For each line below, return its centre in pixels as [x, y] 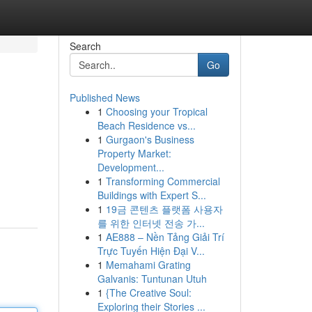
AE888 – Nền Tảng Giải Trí [165, 237]
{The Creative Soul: [148, 292]
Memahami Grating [148, 265]
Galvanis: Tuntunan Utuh [152, 279]
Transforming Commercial [163, 181]
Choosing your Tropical [156, 111]
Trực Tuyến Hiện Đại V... [151, 251]
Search [85, 46]
